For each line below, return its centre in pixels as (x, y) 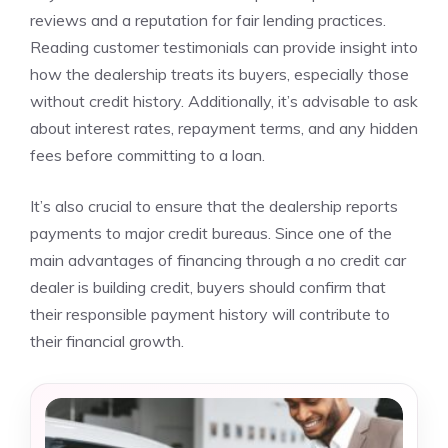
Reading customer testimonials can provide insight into (224, 47)
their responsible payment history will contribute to (210, 314)
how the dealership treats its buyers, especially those (219, 74)
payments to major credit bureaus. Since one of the (211, 233)
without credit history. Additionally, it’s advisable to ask (224, 101)
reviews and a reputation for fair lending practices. (208, 20)
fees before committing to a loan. (147, 155)
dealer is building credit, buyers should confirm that (208, 287)
